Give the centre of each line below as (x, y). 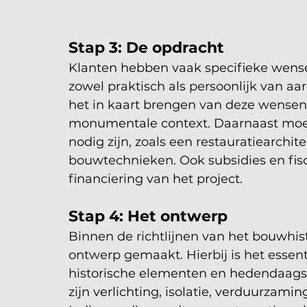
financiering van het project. (156, 179)
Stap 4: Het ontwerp (148, 216)
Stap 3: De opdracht (146, 47)
